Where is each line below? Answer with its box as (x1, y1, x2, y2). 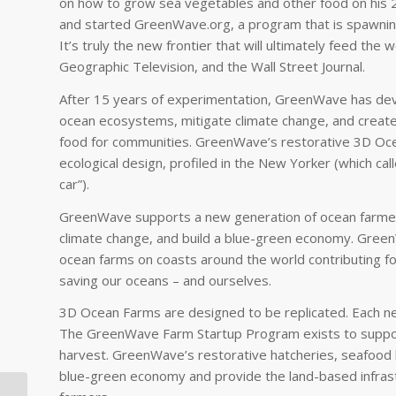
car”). (59, 174, 89, 193)
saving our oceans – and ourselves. (59, 270, 271, 289)
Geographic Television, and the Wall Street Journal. (59, 57, 365, 76)
